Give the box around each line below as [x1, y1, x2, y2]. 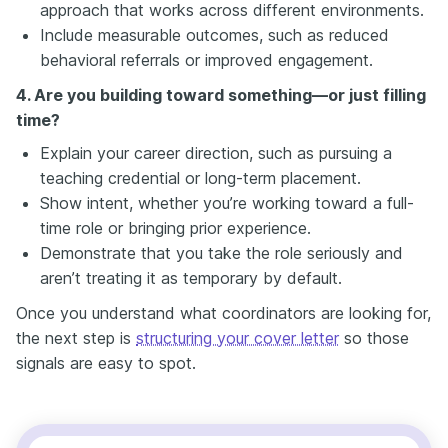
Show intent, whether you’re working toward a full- [40, 193, 414, 214]
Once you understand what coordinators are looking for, [16, 303, 431, 324]
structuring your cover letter [136, 328, 339, 349]
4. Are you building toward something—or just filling [16, 85, 426, 106]
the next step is [16, 328, 136, 349]
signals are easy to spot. [16, 353, 196, 374]
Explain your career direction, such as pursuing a [40, 143, 392, 164]
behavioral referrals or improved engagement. [40, 50, 373, 71]
